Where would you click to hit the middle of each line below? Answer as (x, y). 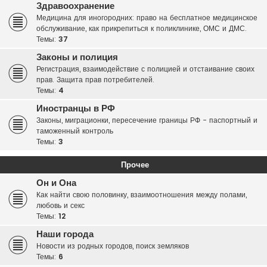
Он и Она (56, 183)
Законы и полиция (77, 57)
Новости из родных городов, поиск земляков (113, 246)
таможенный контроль (75, 131)
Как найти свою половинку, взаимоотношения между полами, (142, 195)
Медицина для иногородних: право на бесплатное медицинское (147, 18)
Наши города (65, 234)
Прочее (135, 165)
